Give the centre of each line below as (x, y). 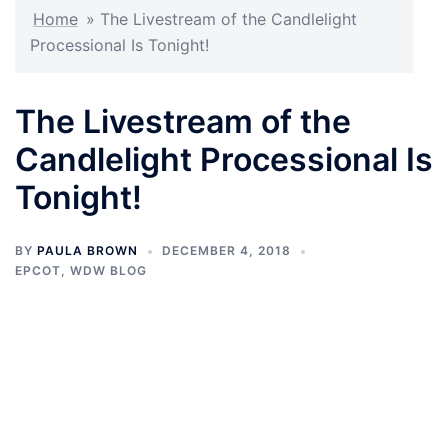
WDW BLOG (108, 271)
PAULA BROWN (87, 251)
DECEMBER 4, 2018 (226, 251)
